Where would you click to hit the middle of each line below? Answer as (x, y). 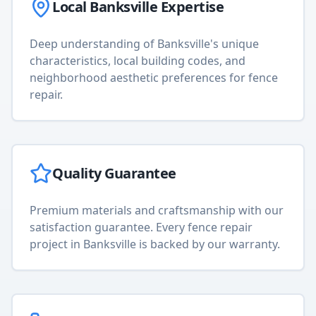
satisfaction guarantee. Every (109, 227)
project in (56, 244)
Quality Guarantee (114, 173)
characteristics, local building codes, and (138, 61)
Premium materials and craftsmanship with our (157, 210)
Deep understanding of (93, 44)
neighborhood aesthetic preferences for (139, 78)
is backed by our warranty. (208, 244)
